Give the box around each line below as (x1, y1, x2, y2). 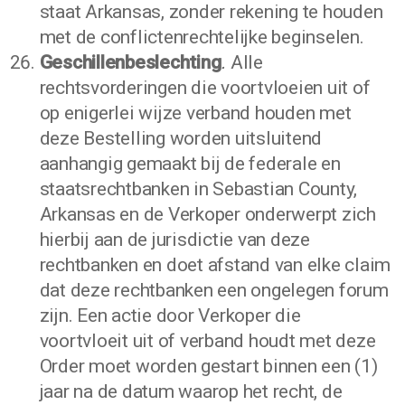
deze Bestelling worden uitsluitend (39, 127, 323, 149)
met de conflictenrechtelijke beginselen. (39, 26, 364, 48)
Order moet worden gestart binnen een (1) (39, 355, 378, 377)
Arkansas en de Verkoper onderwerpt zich (39, 203, 376, 225)
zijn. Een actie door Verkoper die (39, 305, 301, 326)
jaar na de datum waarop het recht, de (39, 381, 343, 402)
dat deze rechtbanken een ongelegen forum (39, 279, 389, 301)
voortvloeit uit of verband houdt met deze (39, 330, 376, 352)
